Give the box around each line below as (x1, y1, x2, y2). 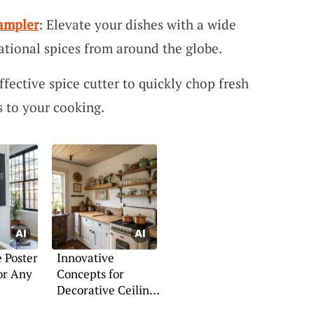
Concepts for (56, 266, 124, 282)
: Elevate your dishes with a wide (38, 15, 236, 34)
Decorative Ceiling (56, 282, 156, 298)
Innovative (56, 250, 114, 266)
